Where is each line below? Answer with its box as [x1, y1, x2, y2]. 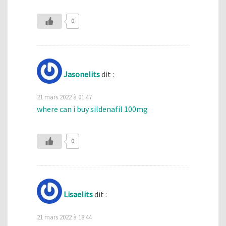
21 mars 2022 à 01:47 [37, 92, 92, 101]
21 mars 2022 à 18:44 [37, 212, 92, 221]
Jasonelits [64, 69, 100, 79]
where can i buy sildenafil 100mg [37, 103, 148, 114]
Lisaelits [64, 189, 93, 199]
